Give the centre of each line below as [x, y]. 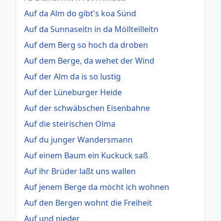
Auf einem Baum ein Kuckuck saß [86, 155]
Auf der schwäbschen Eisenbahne [87, 108]
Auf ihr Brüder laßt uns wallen [80, 171]
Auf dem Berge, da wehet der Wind [89, 60]
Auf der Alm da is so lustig [73, 76]
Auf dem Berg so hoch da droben [86, 45]
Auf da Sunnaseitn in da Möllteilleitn [91, 29]
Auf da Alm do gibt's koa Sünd [80, 13]
